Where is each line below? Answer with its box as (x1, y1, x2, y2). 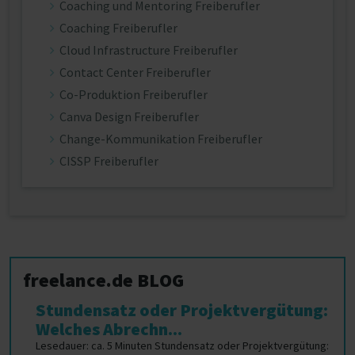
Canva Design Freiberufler (59, 109, 199, 124)
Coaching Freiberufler (59, 20, 177, 36)
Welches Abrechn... (36, 318, 182, 340)
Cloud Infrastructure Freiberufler (59, 42, 238, 58)
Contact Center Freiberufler (59, 64, 211, 80)
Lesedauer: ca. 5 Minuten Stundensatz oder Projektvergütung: (36, 338, 329, 353)
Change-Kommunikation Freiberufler (59, 131, 262, 147)
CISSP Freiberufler (59, 153, 158, 169)
